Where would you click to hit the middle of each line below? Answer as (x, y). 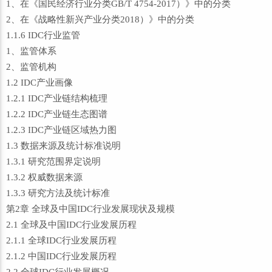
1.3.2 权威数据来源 (44, 177)
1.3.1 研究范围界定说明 (53, 161)
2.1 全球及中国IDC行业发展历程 (71, 225)
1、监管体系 (31, 51)
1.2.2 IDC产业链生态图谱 (57, 114)
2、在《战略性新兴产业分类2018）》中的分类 (100, 19)
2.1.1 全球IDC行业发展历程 (61, 240)
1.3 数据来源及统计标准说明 (63, 146)
